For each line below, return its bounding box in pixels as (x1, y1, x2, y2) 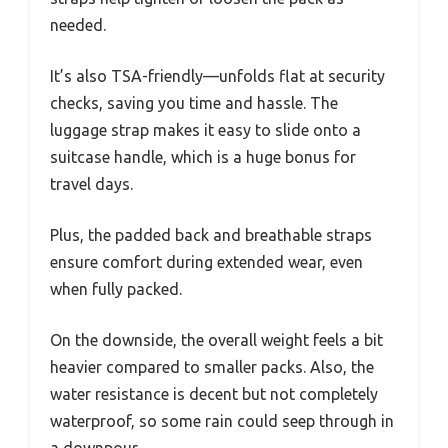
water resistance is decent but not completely (50, 385, 378, 404)
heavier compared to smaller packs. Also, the (50, 358, 374, 377)
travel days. (50, 175, 133, 194)
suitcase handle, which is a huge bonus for (50, 148, 356, 167)
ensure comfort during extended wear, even (50, 253, 363, 272)
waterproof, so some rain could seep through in (50, 412, 394, 431)
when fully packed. (50, 280, 182, 299)
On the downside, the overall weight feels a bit (50, 331, 383, 350)
